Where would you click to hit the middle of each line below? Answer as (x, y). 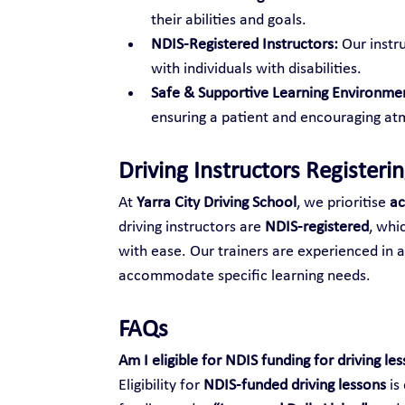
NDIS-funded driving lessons (294, 385)
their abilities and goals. (228, 20)
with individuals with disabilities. (256, 69)
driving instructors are (191, 227)
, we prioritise (343, 202)
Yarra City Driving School (216, 202)
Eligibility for (160, 385)
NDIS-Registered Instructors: (244, 44)
